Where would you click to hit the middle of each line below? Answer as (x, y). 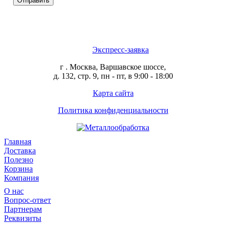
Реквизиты (23, 218)
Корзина (18, 168)
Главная (18, 141)
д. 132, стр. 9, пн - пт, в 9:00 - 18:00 (113, 76)
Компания (21, 178)
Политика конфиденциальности (113, 110)
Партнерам (23, 209)
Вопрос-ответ (27, 200)
